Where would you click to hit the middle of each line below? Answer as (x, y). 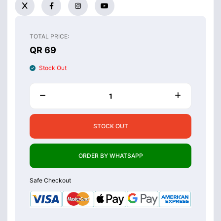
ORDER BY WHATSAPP (110, 155)
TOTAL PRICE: (49, 36)
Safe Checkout (50, 180)
